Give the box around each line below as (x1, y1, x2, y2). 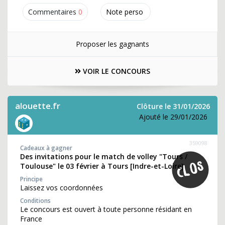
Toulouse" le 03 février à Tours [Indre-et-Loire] (20, 161, 184, 171)
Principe (20, 175, 43, 183)
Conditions (20, 196, 51, 205)
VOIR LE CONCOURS (81, 66, 150, 76)
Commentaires (28, 7, 76, 17)
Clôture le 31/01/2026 (137, 101, 210, 111)
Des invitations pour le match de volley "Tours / (20, 152, 187, 161)
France (20, 214, 42, 223)
